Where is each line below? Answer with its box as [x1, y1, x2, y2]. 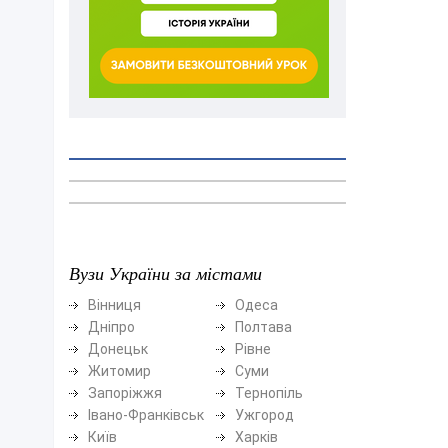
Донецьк [87, 340, 148, 357]
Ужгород [234, 406, 294, 423]
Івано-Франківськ [87, 406, 204, 423]
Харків [234, 428, 278, 445]
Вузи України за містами [68, 260, 262, 285]
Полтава [234, 318, 292, 335]
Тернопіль [234, 384, 303, 401]
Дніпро [87, 318, 135, 335]
